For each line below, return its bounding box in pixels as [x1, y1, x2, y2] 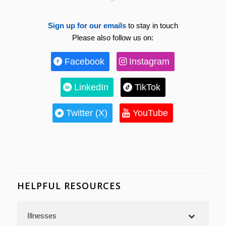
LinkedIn [74, 82, 108, 92]
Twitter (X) [66, 108, 108, 118]
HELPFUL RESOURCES [17, 180, 121, 192]
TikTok [134, 82, 160, 92]
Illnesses [27, 211, 56, 220]
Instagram [129, 56, 170, 67]
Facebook [65, 56, 105, 67]
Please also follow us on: [72, 33, 154, 42]
